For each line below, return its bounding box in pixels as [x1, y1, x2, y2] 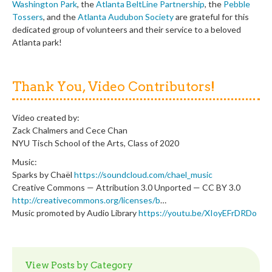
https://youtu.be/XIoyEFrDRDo [138, 208, 257, 219]
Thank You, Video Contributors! [12, 79, 215, 95]
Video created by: [12, 112, 80, 123]
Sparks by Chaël [12, 169, 74, 180]
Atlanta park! [12, 37, 62, 48]
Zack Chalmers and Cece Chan [12, 124, 127, 135]
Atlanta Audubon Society [78, 12, 174, 22]
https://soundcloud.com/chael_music [74, 169, 212, 180]
